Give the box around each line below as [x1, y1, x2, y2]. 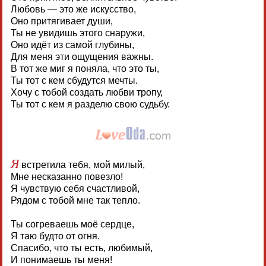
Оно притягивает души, [10, 15, 113, 26]
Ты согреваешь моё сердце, [10, 218, 134, 229]
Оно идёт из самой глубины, [10, 39, 134, 50]
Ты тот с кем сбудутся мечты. [10, 75, 138, 85]
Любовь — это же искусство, [10, 4, 136, 14]
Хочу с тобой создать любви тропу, [10, 87, 163, 97]
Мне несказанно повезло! [10, 171, 123, 182]
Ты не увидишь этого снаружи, [10, 27, 145, 38]
